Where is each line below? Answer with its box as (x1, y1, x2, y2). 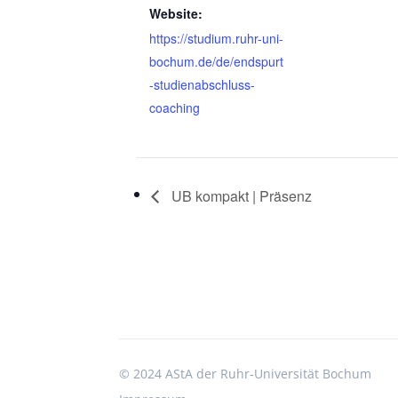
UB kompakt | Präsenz (168, 185, 313, 206)
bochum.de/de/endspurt (149, 52, 284, 70)
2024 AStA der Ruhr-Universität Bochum (133, 365, 372, 383)
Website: (149, 4, 203, 22)
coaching (149, 98, 201, 116)
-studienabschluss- (149, 75, 256, 93)
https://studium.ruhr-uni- (149, 28, 284, 47)
